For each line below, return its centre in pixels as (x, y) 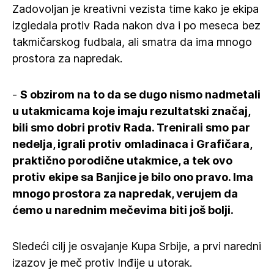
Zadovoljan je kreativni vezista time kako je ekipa (135, 9)
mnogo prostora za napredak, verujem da (125, 194)
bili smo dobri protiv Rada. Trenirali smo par (131, 128)
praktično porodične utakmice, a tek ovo (122, 161)
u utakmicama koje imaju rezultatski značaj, (131, 111)
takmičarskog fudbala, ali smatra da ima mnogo (132, 42)
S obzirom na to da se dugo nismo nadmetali (140, 94)
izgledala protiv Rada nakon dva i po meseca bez (136, 25)
